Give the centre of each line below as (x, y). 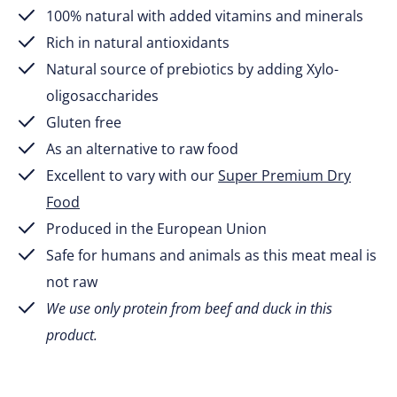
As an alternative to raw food (142, 148)
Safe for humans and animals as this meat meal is (211, 255)
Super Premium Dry (284, 175)
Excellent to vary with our (132, 175)
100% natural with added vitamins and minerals (205, 16)
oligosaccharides (102, 95)
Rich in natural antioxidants (138, 42)
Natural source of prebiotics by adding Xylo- (192, 69)
